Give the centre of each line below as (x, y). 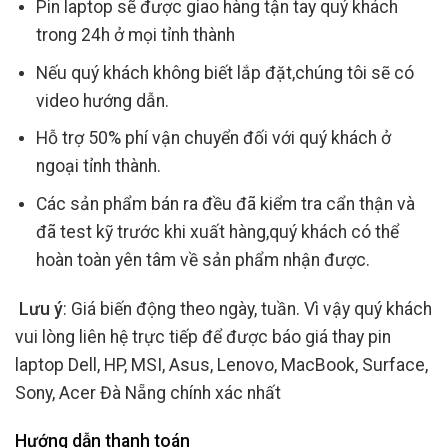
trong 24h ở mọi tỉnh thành (135, 34)
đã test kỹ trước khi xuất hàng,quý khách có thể (217, 231)
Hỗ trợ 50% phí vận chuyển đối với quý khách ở (213, 138)
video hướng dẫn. (102, 100)
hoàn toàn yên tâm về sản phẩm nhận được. (202, 259)
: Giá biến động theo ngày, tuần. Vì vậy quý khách (247, 308)
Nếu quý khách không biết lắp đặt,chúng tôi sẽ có (224, 72)
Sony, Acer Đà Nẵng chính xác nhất (148, 392)
